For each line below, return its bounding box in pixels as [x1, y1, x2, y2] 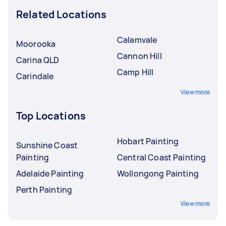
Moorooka [16, 38, 56, 49]
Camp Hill [117, 66, 154, 78]
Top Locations [16, 108, 86, 123]
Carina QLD [16, 54, 60, 66]
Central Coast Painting [117, 151, 206, 163]
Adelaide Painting [16, 167, 84, 179]
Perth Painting [16, 184, 73, 195]
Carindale [16, 70, 54, 82]
